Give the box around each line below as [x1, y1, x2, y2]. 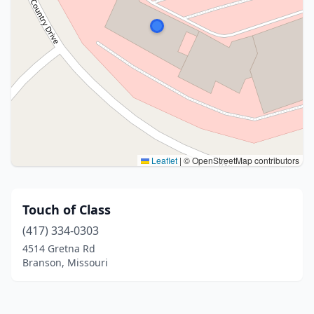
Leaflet [149, 154, 177, 166]
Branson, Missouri [22, 256, 108, 269]
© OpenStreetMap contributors [182, 154, 299, 166]
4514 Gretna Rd [22, 242, 95, 255]
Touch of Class [22, 201, 111, 218]
